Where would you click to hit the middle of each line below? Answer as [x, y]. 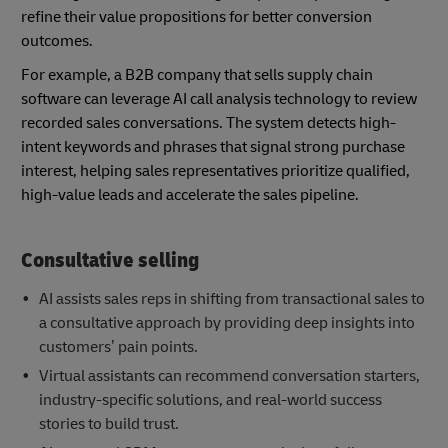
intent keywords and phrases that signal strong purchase [213, 146]
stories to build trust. [108, 423]
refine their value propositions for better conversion [196, 16]
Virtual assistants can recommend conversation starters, [229, 375]
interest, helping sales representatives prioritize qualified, [215, 170]
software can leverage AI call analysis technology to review [219, 98]
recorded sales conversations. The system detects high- [208, 122]
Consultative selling [110, 260]
